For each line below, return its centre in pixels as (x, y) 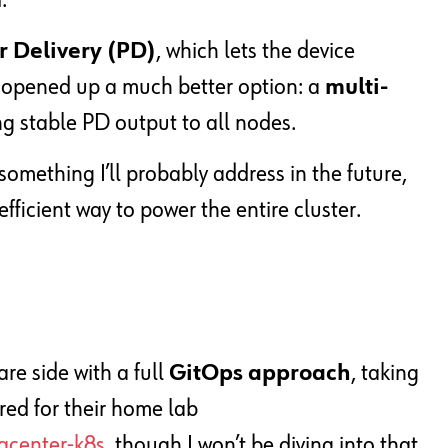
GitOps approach (260, 373)
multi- (356, 87)
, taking (385, 373)
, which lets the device (255, 51)
